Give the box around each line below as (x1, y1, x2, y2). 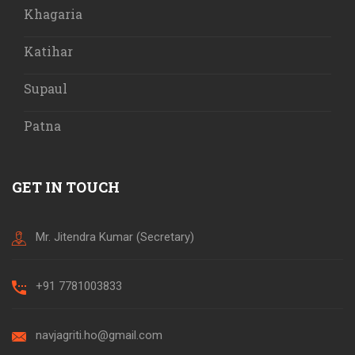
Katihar (24, 43, 73, 60)
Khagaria (24, 6, 82, 23)
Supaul (24, 80, 67, 97)
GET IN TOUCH (12, 177, 120, 197)
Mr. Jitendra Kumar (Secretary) (36, 230, 194, 245)
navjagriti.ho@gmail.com (36, 328, 162, 343)
